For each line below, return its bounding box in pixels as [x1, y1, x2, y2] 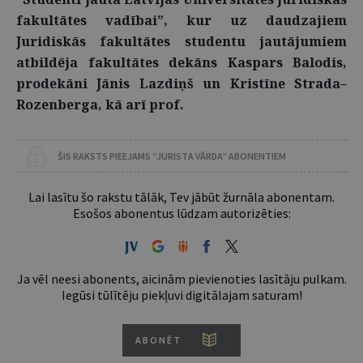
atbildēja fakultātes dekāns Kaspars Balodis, [16, 53, 347, 71]
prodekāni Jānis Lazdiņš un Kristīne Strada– [16, 75, 347, 92]
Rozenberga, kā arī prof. [16, 96, 184, 113]
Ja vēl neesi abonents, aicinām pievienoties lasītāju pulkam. [16, 271, 347, 287]
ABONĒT [135, 334, 181, 346]
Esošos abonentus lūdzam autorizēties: [72, 205, 291, 221]
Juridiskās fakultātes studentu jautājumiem [16, 32, 347, 50]
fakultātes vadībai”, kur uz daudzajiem [16, 11, 347, 29]
